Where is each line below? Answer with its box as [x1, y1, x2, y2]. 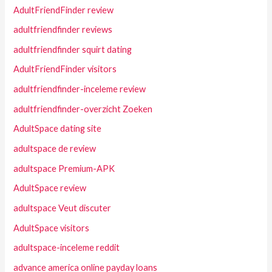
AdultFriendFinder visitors [13, 64, 117, 75]
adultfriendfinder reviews [13, 24, 113, 35]
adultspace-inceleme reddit [13, 242, 120, 253]
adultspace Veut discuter [13, 202, 112, 213]
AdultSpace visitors [13, 222, 90, 233]
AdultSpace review [13, 183, 87, 194]
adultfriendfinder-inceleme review [13, 84, 146, 95]
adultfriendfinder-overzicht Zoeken [13, 103, 153, 114]
